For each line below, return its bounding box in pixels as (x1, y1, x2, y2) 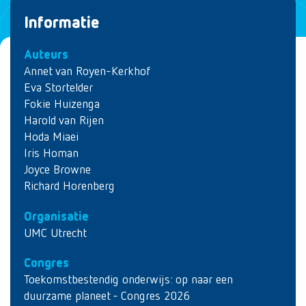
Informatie (24, 15, 100, 31)
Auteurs (24, 49, 68, 61)
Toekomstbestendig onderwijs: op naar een (24, 274, 233, 286)
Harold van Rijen (24, 115, 104, 127)
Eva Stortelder (24, 82, 93, 94)
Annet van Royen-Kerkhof (24, 66, 150, 78)
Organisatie (24, 210, 89, 223)
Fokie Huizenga (24, 98, 100, 111)
